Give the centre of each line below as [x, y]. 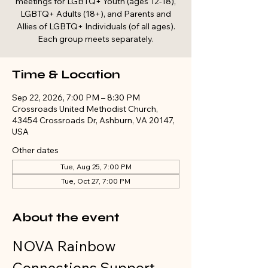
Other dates [35, 150]
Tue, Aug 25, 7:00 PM [96, 167]
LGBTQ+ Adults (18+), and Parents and [96, 14]
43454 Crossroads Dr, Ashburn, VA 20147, [93, 120]
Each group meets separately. [96, 39]
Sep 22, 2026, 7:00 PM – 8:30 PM [76, 98]
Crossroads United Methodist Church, [85, 109]
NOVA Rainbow [65, 246]
